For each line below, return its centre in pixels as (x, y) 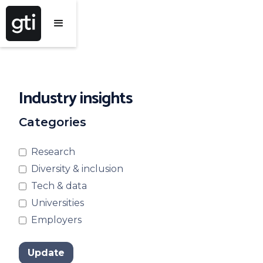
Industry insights (75, 99)
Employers (56, 220)
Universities (58, 203)
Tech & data (59, 186)
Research (53, 152)
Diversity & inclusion (77, 169)
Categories (53, 122)
